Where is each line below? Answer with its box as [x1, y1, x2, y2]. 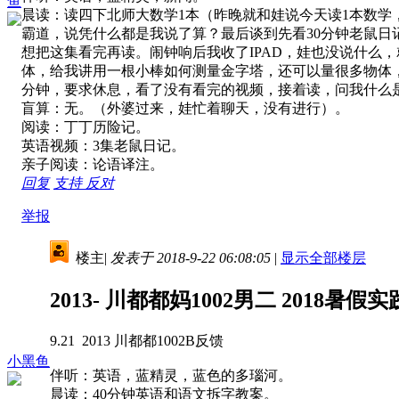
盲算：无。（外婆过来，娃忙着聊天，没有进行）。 [21, 100, 349, 116]
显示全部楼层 [281, 249, 366, 265]
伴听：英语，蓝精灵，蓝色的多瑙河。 [50, 367, 292, 383]
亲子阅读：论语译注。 [21, 156, 164, 172]
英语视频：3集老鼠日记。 [21, 137, 185, 153]
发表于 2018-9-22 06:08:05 [110, 249, 271, 265]
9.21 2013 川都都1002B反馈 [50, 332, 224, 348]
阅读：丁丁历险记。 [21, 118, 150, 134]
